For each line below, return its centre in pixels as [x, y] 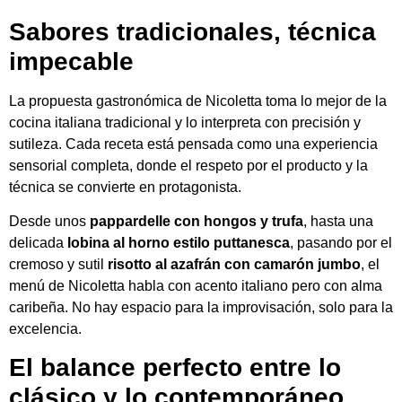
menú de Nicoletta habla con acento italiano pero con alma [196, 286]
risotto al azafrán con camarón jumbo [234, 265]
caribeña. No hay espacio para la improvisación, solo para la [201, 308]
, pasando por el [341, 243]
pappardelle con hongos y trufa [197, 222]
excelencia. [45, 329]
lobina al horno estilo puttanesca [179, 243]
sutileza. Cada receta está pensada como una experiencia [193, 144]
